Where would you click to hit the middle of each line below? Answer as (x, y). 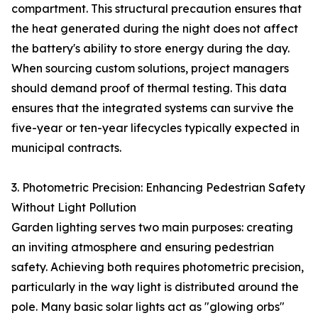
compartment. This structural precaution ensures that (157, 9)
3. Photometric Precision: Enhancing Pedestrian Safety (158, 187)
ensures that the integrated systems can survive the (153, 108)
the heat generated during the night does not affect (155, 28)
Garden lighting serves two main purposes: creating (152, 227)
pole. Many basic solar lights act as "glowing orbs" (148, 307)
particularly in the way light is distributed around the (155, 287)
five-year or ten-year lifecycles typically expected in (155, 128)
